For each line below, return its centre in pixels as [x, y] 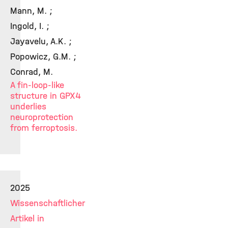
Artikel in [27, 218]
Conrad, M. [32, 72]
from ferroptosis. [44, 128]
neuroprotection [42, 117]
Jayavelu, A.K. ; [41, 41]
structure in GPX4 [46, 96]
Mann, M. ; [31, 11]
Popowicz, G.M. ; [43, 56]
